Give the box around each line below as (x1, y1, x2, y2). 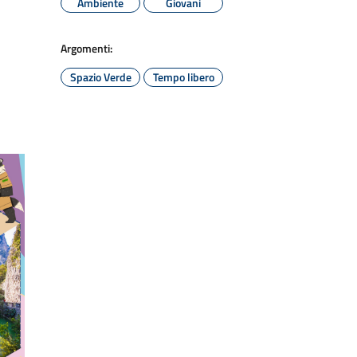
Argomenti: (61, 40, 112, 57)
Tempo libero (152, 69, 214, 85)
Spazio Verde (69, 69, 131, 85)
